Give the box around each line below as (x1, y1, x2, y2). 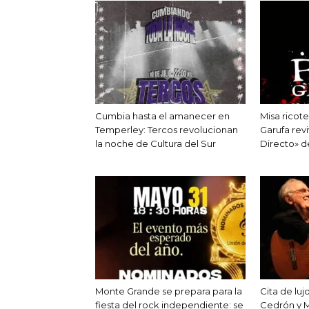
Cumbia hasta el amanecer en (95, 110, 230, 121)
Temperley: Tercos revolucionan (95, 123, 238, 135)
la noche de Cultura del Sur (95, 137, 216, 149)
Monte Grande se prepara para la (95, 285, 242, 297)
